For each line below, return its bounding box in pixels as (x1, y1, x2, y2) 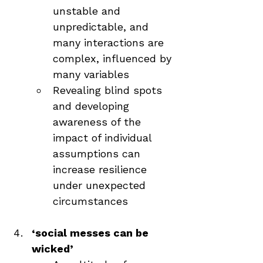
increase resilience (53, 163, 150, 176)
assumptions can (53, 147, 144, 160)
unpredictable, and (53, 21, 152, 33)
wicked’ (32, 242, 73, 255)
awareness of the (53, 116, 144, 128)
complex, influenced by (53, 52, 175, 65)
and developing (53, 100, 133, 112)
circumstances (53, 195, 128, 207)
